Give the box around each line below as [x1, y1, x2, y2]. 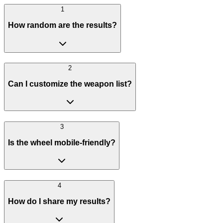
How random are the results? [8, 20, 117, 29]
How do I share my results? [8, 197, 111, 206]
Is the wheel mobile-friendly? [8, 138, 115, 147]
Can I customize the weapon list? [8, 79, 132, 88]
